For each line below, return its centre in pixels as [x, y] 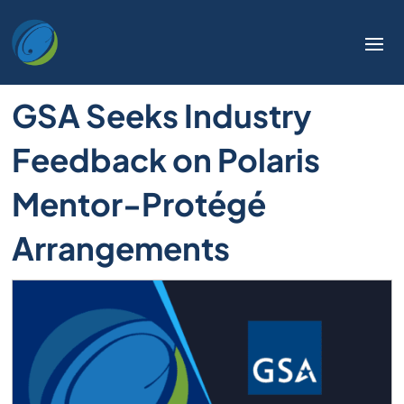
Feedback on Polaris [166, 159]
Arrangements [121, 248]
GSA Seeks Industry [162, 115]
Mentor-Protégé [139, 203]
